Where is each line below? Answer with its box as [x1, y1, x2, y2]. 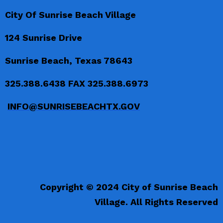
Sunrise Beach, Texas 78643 [5, 55, 132, 66]
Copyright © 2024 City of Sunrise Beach [40, 182, 218, 192]
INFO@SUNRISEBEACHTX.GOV [7, 101, 140, 111]
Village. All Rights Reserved [95, 197, 218, 207]
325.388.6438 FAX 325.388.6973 [5, 78, 148, 89]
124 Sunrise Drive [5, 32, 82, 43]
